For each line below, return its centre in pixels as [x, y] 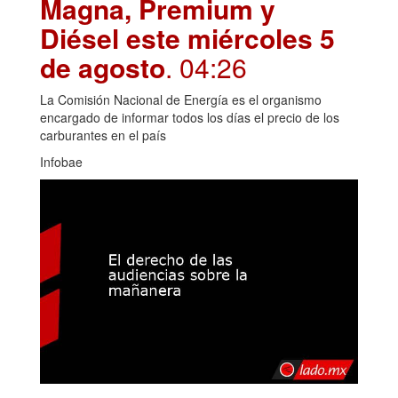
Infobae [61, 161]
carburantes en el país [103, 135]
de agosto [103, 67]
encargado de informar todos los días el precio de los [190, 117]
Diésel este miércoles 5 [187, 37]
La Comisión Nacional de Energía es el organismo [181, 99]
